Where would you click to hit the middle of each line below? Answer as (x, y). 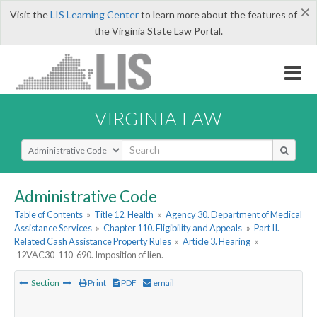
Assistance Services (53, 228)
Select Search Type (63, 145)
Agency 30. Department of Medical (234, 215)
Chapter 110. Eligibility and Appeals (173, 228)
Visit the (30, 15)
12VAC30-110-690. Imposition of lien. (90, 255)
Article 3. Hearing (217, 242)
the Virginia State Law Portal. (158, 31)
